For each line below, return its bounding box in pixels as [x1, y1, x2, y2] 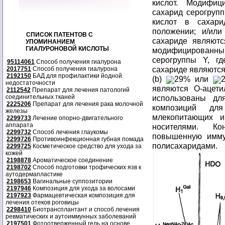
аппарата [6, 122, 33, 129]
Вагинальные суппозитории [31, 178, 113, 185]
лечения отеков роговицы [6, 199, 79, 206]
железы [6, 107, 28, 115]
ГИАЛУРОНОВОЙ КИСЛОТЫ [26, 45, 109, 52]
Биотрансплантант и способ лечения [31, 206, 140, 213]
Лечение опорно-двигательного [31, 115, 123, 122]
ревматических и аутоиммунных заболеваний [6, 213, 136, 220]
